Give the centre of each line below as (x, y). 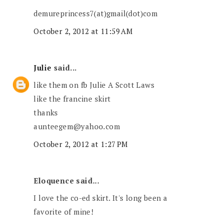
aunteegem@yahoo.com (77, 127)
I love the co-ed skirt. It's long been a (101, 198)
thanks (46, 113)
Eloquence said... (67, 180)
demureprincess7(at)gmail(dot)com (96, 14)
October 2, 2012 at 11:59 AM (83, 31)
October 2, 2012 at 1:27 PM (81, 144)
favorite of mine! (64, 212)
